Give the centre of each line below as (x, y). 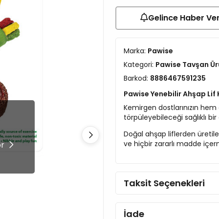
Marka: (136, 51)
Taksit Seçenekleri (164, 183)
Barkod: (137, 78)
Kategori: (140, 65)
